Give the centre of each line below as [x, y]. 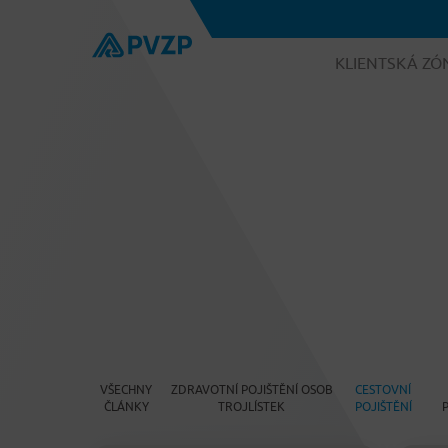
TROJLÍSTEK [251, 406]
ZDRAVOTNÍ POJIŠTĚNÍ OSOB [251, 389]
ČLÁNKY [126, 406]
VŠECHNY [126, 389]
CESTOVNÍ [383, 389]
